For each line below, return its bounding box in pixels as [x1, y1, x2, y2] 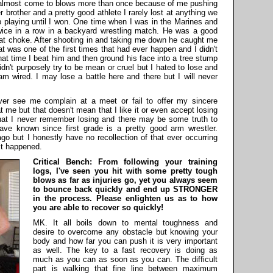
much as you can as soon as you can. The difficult [33, 255, 218, 264]
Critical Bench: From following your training [33, 157, 218, 167]
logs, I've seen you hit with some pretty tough [33, 166, 218, 176]
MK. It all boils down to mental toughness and [33, 218, 218, 228]
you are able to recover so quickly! [33, 203, 163, 213]
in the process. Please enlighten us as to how [33, 194, 218, 204]
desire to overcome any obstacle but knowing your [33, 227, 218, 237]
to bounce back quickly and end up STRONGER [33, 185, 218, 194]
